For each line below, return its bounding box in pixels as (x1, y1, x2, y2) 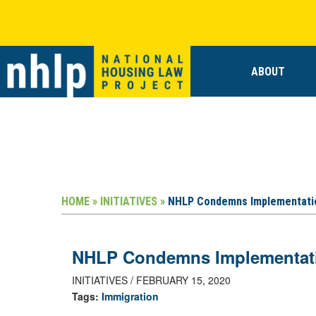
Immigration (102, 289, 159, 303)
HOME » (61, 195, 97, 208)
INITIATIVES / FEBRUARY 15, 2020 (72, 273, 231, 287)
